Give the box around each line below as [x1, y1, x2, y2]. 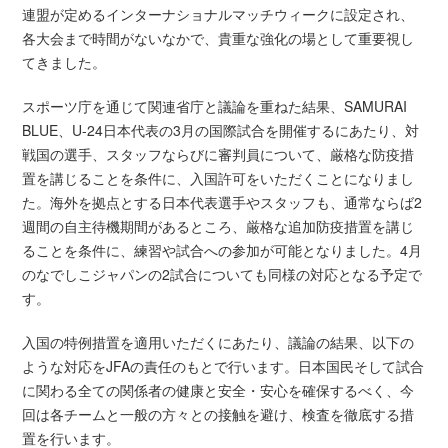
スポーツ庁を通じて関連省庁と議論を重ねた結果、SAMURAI [22, 96, 408, 117]
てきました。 [22, 52, 107, 73]
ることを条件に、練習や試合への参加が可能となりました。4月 [22, 240, 423, 261]
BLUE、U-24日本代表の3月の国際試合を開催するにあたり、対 [22, 120, 420, 141]
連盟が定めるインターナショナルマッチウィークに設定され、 [22, 4, 415, 25]
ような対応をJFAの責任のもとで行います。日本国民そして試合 [22, 356, 425, 377]
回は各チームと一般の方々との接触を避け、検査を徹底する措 [22, 404, 415, 425]
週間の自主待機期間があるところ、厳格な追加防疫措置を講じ [22, 216, 415, 237]
